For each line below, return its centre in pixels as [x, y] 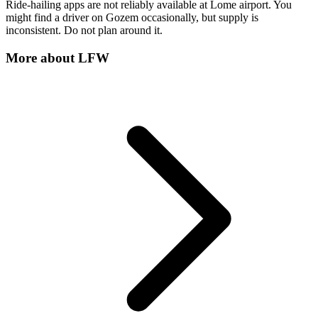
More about [42, 57]
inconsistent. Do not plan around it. [84, 31]
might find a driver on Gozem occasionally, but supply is [132, 18]
